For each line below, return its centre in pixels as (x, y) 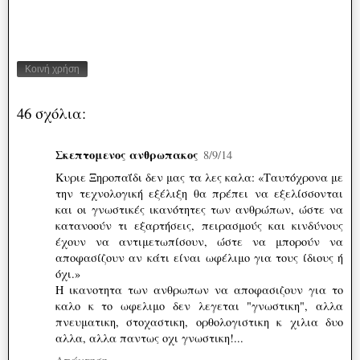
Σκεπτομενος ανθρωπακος (127, 155)
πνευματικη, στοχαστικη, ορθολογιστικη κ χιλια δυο (199, 322)
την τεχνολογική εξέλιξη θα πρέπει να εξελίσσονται (199, 194)
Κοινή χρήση (52, 70)
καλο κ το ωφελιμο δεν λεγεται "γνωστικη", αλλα (199, 306)
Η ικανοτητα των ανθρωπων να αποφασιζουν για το (199, 290)
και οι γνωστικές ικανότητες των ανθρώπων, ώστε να (199, 210)
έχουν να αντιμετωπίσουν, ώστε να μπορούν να (199, 242)
